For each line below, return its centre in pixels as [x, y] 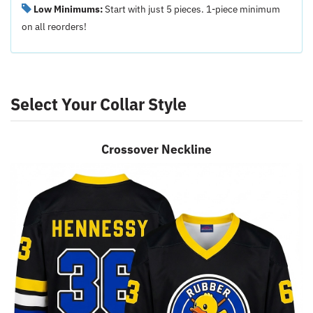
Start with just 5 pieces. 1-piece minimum [191, 9]
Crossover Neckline [156, 149]
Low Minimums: [68, 9]
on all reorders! [54, 26]
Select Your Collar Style [99, 104]
